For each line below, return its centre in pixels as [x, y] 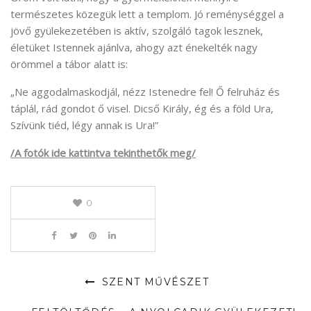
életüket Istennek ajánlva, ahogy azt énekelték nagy [134, 48]
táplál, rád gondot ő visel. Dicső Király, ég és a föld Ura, [142, 109]
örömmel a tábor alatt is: [69, 64]
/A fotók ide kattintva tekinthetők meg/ [103, 153]
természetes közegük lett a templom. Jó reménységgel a [147, 14]
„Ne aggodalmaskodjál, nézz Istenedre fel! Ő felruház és [145, 92]
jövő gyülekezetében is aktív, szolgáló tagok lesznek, [137, 31]
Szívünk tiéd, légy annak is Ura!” [84, 125]
